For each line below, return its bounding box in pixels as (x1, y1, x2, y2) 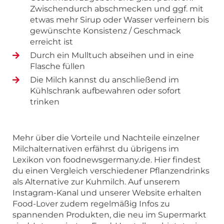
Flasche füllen (30, 61, 85, 71)
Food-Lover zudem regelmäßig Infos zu (12, 199, 170, 209)
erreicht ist (30, 37, 73, 47)
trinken (30, 97, 59, 107)
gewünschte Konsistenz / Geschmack (30, 26, 181, 36)
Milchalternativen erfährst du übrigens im (12, 144, 179, 154)
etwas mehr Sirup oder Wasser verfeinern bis (30, 15, 209, 25)
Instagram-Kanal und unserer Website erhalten (12, 188, 201, 198)
